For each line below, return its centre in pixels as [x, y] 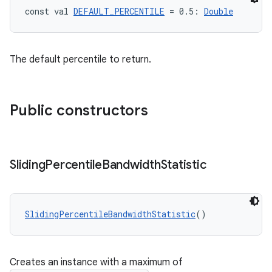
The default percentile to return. [80, 59]
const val [49, 11]
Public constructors [79, 110]
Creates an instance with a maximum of [96, 262]
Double [219, 11]
